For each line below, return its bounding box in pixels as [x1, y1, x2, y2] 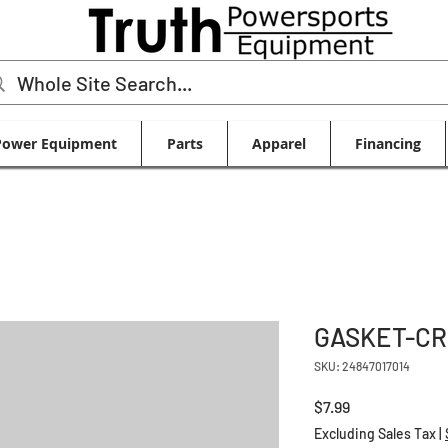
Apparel [252, 134, 306, 154]
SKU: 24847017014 [314, 359, 410, 374]
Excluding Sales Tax [314, 425, 436, 443]
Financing [355, 134, 421, 154]
